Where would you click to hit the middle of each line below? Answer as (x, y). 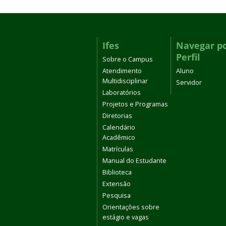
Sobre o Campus (128, 59)
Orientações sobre (131, 207)
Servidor (189, 82)
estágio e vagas (126, 217)
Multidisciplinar (125, 81)
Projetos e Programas (135, 104)
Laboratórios (122, 93)
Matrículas (118, 149)
